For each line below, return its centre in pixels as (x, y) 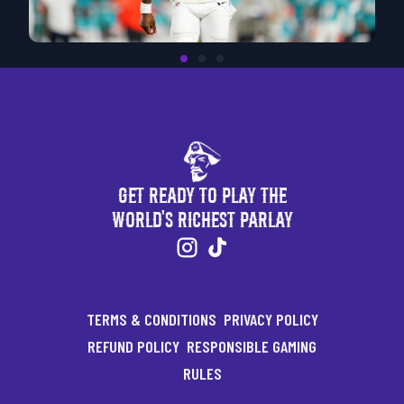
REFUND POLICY (133, 346)
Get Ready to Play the (202, 196)
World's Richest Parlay (202, 220)
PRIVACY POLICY (271, 319)
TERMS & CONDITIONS (151, 319)
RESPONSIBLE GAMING (252, 346)
